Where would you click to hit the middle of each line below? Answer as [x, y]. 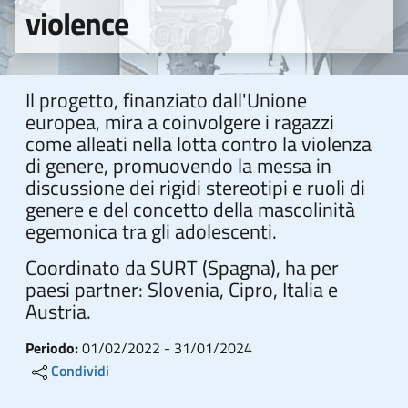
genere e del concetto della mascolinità [190, 209]
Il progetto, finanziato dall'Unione [166, 100]
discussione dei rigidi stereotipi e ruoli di [195, 188]
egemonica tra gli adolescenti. [151, 231]
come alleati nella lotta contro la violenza [199, 144]
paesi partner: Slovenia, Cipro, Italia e [182, 290]
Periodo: [54, 348]
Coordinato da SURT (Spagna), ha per [182, 268]
